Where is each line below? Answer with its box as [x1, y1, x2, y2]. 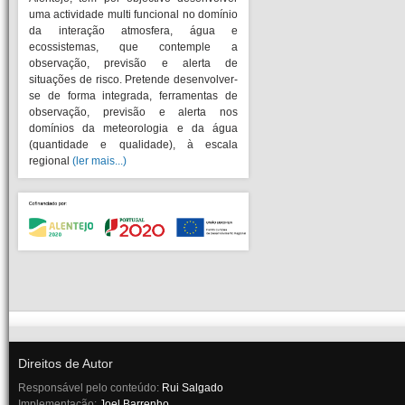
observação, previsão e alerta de [29, 57, 238, 70]
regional [29, 155, 72, 167]
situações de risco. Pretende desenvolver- [29, 73, 238, 86]
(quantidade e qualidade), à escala [29, 138, 238, 151]
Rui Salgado [162, 381, 223, 394]
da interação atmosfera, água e [29, 24, 238, 37]
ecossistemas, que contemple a [29, 41, 238, 53]
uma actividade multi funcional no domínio [29, 8, 238, 21]
